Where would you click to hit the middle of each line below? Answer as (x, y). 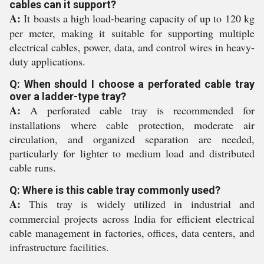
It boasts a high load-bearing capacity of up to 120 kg (138, 18)
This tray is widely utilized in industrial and (138, 204)
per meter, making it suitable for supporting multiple (132, 33)
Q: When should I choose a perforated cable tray (132, 84)
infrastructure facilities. (59, 247)
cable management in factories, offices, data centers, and (132, 233)
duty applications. (47, 61)
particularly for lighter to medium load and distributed (132, 153)
